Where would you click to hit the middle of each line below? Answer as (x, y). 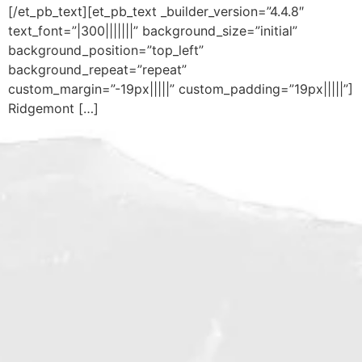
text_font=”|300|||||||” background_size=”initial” (153, 30)
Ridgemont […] (53, 108)
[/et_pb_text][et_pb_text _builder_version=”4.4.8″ (156, 11)
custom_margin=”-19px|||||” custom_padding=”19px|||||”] (181, 88)
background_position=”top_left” (106, 50)
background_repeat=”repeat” (97, 69)
